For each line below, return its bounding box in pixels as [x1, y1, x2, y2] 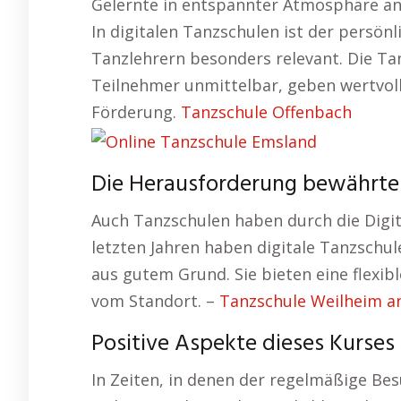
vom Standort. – [91, 289, 219, 311]
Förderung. [91, 101, 181, 124]
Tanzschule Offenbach [181, 101, 352, 124]
